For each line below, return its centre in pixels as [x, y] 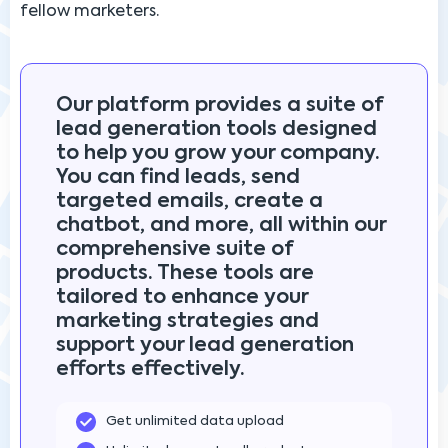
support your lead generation [205, 345]
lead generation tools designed [216, 129]
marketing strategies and [187, 321]
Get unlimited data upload [195, 421]
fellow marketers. [89, 11]
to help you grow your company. [218, 153]
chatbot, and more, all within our [221, 225]
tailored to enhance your [182, 297]
